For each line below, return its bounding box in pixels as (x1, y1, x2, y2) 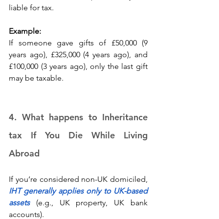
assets (9, 198, 30, 208)
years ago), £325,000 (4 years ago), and (9, 50, 148, 60)
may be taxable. (9, 73, 66, 83)
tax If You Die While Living (9, 130, 148, 141)
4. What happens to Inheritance (9, 111, 148, 123)
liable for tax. (9, 3, 56, 13)
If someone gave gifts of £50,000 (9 (9, 38, 148, 48)
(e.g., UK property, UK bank (30, 198, 148, 208)
